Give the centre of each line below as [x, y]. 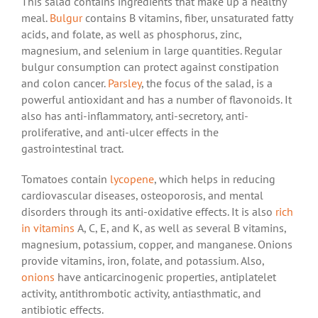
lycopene [132, 179]
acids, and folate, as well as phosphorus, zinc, [131, 34]
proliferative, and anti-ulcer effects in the [120, 132]
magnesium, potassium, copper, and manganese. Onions [157, 244]
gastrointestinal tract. [73, 148]
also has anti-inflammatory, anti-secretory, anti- [135, 115]
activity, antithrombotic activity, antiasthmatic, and [141, 293]
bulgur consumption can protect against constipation [150, 66]
